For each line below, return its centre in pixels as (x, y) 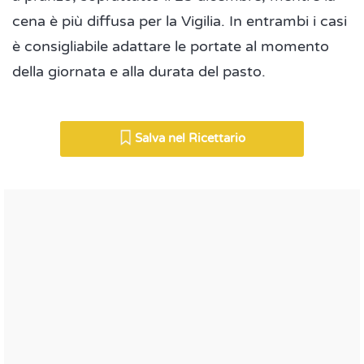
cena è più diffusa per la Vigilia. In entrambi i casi (180, 21)
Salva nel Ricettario (188, 138)
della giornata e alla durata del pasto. (139, 71)
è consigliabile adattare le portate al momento (171, 46)
